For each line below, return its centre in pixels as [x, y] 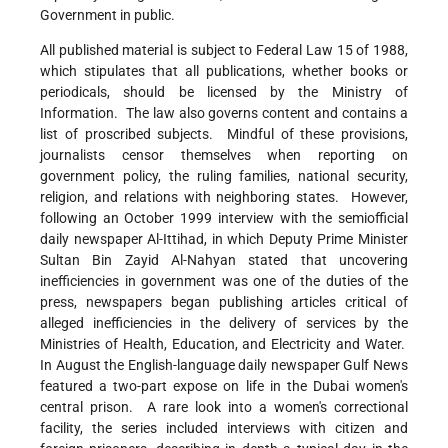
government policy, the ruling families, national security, [224, 176]
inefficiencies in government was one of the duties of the [224, 281]
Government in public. [109, 15]
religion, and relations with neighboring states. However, [224, 197]
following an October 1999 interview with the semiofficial [224, 218]
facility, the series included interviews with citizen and [224, 428]
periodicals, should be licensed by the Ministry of [224, 92]
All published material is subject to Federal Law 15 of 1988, [224, 50]
